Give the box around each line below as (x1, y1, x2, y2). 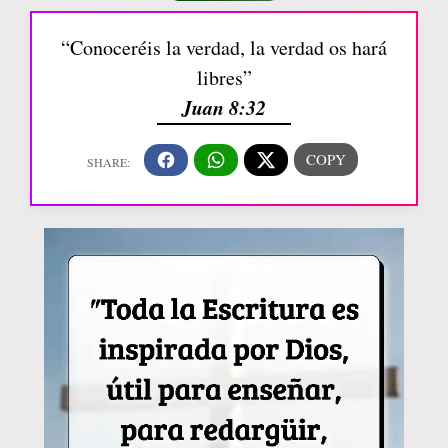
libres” (196, 64, 252, 91)
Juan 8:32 (182, 93, 266, 121)
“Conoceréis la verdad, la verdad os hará (61, 34, 387, 61)
